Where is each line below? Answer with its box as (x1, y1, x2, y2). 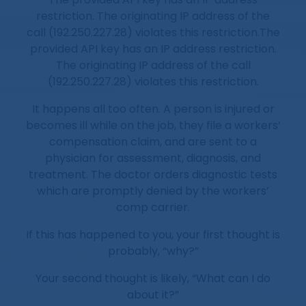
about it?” (127, 287, 179, 303)
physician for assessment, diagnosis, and (45, 150, 261, 167)
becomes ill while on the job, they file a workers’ (25, 117, 281, 134)
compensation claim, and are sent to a (49, 134, 257, 150)
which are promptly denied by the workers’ (37, 183, 269, 199)
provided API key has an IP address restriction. (29, 41, 277, 57)
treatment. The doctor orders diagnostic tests (29, 167, 277, 183)
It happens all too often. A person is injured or (31, 101, 275, 117)
